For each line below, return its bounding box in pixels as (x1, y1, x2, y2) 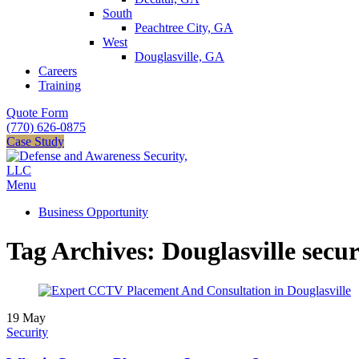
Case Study (6, 135, 64, 148)
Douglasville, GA (135, 50, 224, 63)
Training (38, 79, 81, 92)
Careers (38, 64, 77, 78)
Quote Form (6, 106, 68, 119)
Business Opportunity (38, 205, 148, 219)
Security (6, 325, 48, 339)
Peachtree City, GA (135, 21, 233, 34)
